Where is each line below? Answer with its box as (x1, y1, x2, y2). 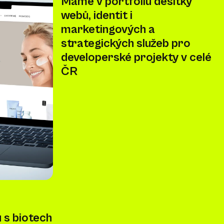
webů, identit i (61, 8, 132, 22)
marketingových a (61, 22, 155, 36)
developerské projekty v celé (61, 50, 211, 64)
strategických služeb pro (61, 36, 190, 50)
